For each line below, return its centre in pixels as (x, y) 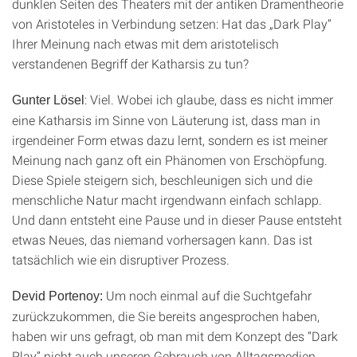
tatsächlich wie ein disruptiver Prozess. (121, 259)
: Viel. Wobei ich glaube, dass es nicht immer (209, 99)
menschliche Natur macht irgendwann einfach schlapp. (167, 200)
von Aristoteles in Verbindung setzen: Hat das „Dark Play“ (172, 24)
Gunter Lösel (48, 100)
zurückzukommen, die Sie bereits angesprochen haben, (166, 316)
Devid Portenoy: (57, 296)
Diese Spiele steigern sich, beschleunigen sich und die (162, 180)
